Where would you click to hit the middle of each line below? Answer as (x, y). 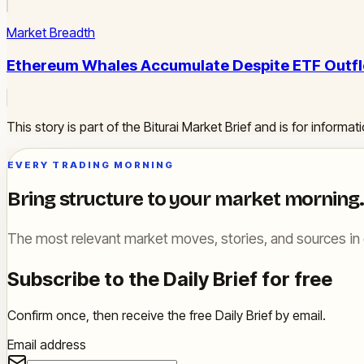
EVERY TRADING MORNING (91, 165)
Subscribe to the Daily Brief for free (170, 279)
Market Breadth (51, 33)
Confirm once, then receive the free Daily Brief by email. (167, 315)
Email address (47, 344)
